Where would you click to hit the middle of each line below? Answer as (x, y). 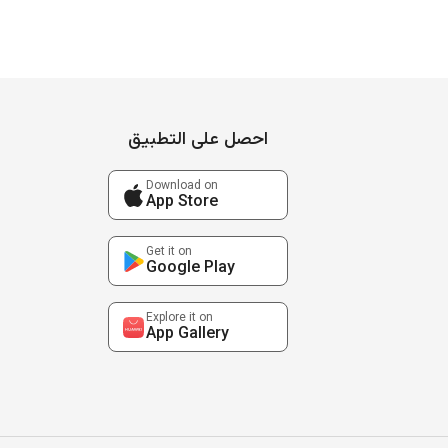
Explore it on (179, 317)
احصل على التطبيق (197, 140)
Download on (181, 185)
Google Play (190, 268)
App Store (181, 202)
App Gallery (187, 334)
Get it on (168, 251)
